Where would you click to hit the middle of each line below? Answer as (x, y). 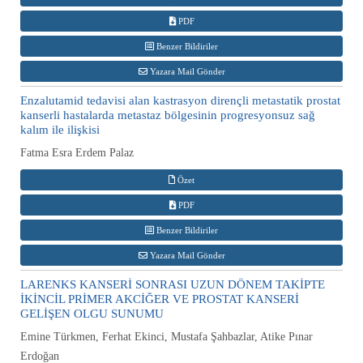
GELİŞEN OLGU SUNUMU (92, 313)
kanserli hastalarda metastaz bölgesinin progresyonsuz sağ (168, 115)
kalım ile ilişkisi (60, 129)
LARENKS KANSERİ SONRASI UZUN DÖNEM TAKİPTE (173, 284)
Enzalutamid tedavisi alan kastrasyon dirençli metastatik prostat (180, 100)
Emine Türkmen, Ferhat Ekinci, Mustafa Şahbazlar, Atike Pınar (167, 336)
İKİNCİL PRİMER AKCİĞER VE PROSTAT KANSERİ (160, 299)
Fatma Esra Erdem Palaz (77, 152)
